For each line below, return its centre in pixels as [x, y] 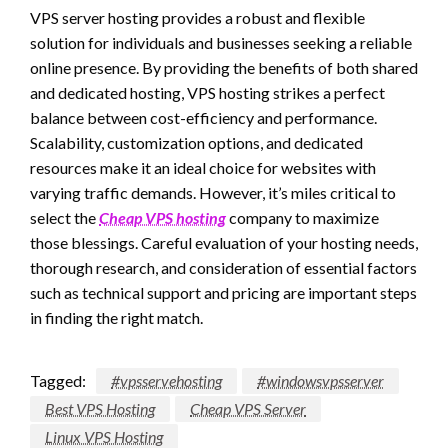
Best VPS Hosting [100, 408]
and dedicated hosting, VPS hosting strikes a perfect [207, 92]
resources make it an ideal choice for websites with [203, 167]
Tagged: [58, 380]
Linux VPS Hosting [104, 436]
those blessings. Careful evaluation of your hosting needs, [224, 242]
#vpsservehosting [166, 380]
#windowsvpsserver [320, 380]
